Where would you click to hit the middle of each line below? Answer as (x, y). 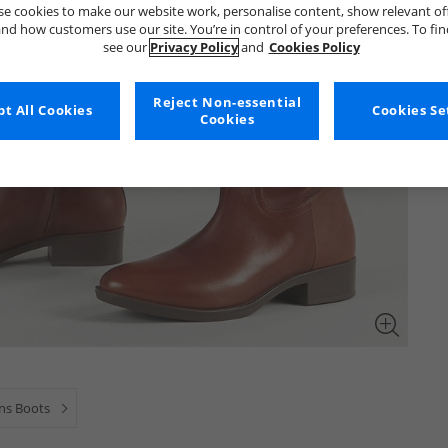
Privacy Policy (193, 47)
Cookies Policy (314, 47)
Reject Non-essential (227, 102)
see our (126, 47)
